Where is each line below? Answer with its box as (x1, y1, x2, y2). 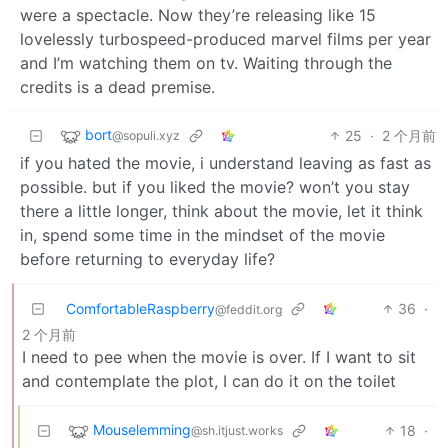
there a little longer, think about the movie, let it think (20, 200, 423, 221)
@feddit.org (215, 301, 282, 317)
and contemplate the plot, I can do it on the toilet (22, 370, 396, 391)
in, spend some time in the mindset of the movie (20, 224, 385, 245)
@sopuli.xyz (112, 127, 180, 143)
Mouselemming (93, 420, 191, 438)
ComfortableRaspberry (66, 299, 215, 317)
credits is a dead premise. (20, 76, 215, 97)
